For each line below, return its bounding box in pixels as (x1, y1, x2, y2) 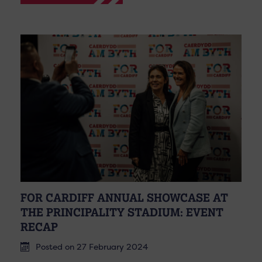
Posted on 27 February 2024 (36, 241, 148, 252)
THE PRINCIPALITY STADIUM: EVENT (20, 205, 223, 219)
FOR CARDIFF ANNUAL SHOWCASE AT (20, 191, 228, 204)
